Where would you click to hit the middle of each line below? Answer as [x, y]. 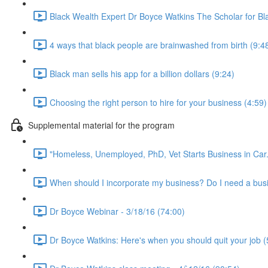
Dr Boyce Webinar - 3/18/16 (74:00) [117, 211]
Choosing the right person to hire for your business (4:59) [158, 102]
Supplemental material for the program [101, 125]
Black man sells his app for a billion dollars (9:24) [142, 73]
